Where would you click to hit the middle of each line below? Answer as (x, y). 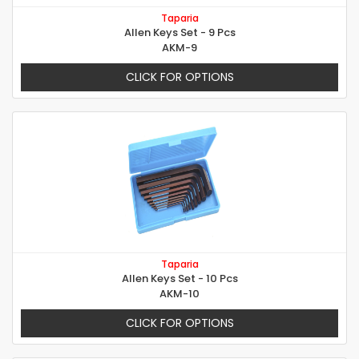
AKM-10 (179, 294)
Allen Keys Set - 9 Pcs (179, 33)
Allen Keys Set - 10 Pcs (179, 279)
